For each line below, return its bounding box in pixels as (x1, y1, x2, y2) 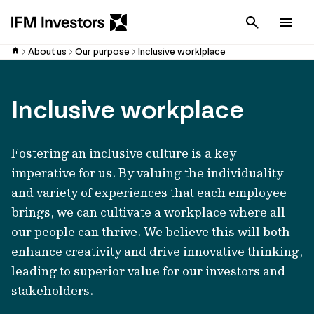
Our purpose (75, 46, 130, 57)
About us (28, 46, 67, 57)
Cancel (271, 16, 301, 28)
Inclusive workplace (11, 93, 244, 126)
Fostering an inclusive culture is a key (11, 145, 236, 161)
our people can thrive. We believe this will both (11, 224, 290, 240)
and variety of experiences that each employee (11, 184, 287, 200)
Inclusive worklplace (138, 46, 226, 57)
